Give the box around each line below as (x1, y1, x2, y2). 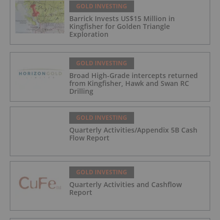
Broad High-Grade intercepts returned (69, 71, 198, 81)
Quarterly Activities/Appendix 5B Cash (69, 125, 197, 135)
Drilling (69, 86, 93, 96)
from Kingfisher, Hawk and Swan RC (69, 79, 189, 88)
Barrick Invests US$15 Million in (69, 14, 175, 24)
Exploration (69, 29, 109, 39)
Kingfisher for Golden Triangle (69, 22, 170, 31)
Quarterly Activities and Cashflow (69, 180, 182, 190)
